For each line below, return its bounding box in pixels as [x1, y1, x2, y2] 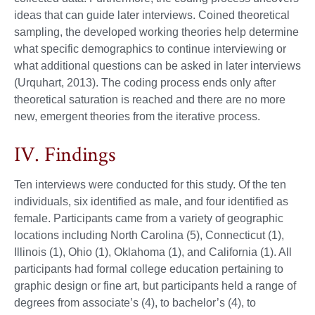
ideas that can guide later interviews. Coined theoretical [14, 9, 290, 22]
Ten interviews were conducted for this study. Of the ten [14, 179, 286, 191]
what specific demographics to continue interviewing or [14, 43, 286, 56]
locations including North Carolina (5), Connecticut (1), [14, 229, 284, 242]
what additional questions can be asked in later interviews [14, 60, 301, 72]
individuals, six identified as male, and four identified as [14, 195, 288, 208]
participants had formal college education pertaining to [14, 263, 283, 276]
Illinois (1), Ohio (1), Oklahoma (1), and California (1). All [14, 246, 292, 259]
